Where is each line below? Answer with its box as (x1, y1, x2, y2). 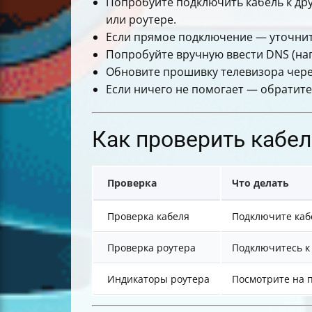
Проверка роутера (107, 241, 196, 255)
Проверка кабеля (107, 210, 189, 224)
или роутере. (106, 12, 176, 28)
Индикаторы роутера (107, 272, 210, 286)
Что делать (232, 176, 289, 190)
